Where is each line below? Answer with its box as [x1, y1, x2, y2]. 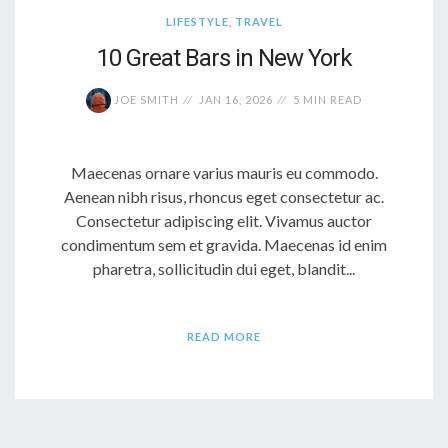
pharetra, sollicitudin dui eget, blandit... [93, 259, 355, 279]
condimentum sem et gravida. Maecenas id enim [61, 235, 387, 255]
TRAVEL [234, 14, 283, 28]
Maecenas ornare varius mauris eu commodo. [70, 163, 378, 183]
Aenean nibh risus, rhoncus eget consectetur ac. [64, 187, 384, 207]
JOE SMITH [111, 92, 179, 106]
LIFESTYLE [165, 14, 229, 28]
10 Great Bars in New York [96, 43, 352, 72]
